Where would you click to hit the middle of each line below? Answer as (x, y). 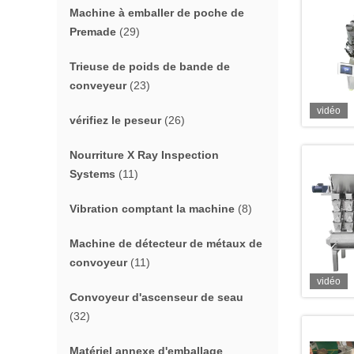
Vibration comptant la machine (152, 209)
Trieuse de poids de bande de (150, 66)
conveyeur (98, 85)
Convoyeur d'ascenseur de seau (156, 297)
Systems (92, 174)
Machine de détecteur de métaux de (166, 243)
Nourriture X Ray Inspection (144, 155)
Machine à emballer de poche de (157, 13)
